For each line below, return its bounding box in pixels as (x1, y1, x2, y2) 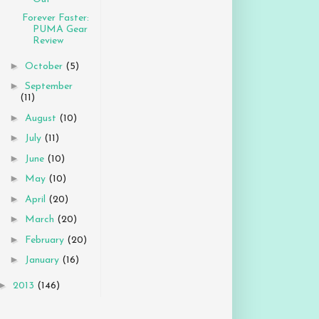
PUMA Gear (32, 24, 88, 36)
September (24, 81, 73, 93)
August (24, 113, 59, 124)
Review (32, 36, 63, 47)
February (24, 234, 67, 246)
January (24, 255, 62, 266)
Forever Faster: (21, 13, 89, 24)
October (24, 61, 66, 72)
